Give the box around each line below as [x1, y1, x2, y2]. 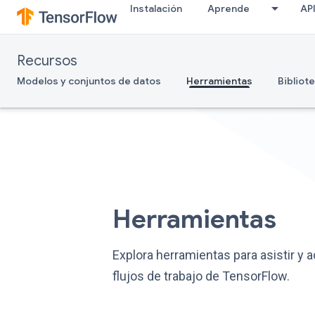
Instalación [130, 2, 182, 15]
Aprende [207, 2, 250, 15]
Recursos [17, 52, 77, 70]
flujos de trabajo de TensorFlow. [112, 269, 290, 284]
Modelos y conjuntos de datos [17, 75, 161, 87]
